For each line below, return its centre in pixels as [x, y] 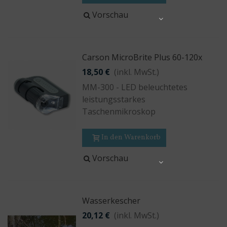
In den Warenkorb [131, 138]
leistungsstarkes [114, 99]
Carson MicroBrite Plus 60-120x [142, 57]
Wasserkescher [111, 201]
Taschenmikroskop [119, 111]
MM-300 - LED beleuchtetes [135, 87]
